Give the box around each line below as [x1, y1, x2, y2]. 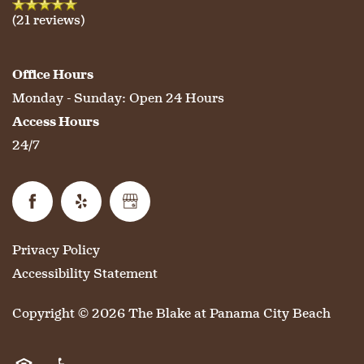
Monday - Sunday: [12, 89, 126, 106]
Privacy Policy [12, 240, 100, 258]
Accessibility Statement [12, 264, 158, 282]
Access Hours [12, 112, 99, 130]
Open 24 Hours [129, 89, 224, 106]
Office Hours [12, 65, 93, 83]
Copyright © [12, 304, 92, 322]
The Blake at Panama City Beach [128, 304, 331, 322]
